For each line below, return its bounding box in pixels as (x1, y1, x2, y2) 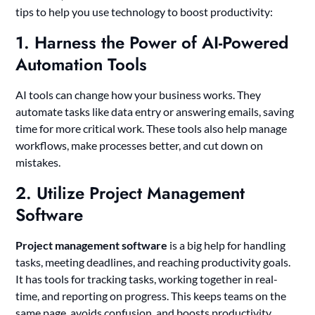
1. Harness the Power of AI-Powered (15, 30, 289, 56)
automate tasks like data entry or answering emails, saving (15, 105, 295, 119)
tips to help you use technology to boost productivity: (15, 5, 274, 19)
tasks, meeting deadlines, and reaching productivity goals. (15, 255, 291, 269)
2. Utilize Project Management (15, 181, 245, 206)
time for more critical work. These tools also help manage (15, 122, 288, 136)
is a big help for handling (167, 238, 286, 252)
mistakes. (15, 155, 61, 169)
